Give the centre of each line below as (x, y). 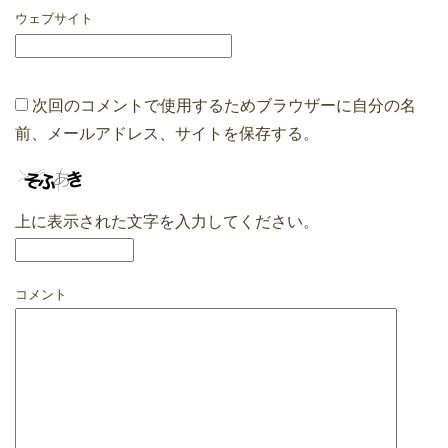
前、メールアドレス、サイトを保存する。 (167, 134)
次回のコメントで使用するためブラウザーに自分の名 (224, 106)
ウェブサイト (54, 19)
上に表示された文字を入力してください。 (167, 222)
